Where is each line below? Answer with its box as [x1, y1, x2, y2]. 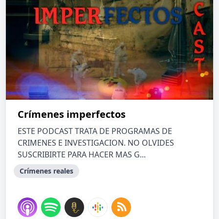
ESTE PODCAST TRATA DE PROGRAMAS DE [18, 126, 172, 136]
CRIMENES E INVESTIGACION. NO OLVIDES [18, 137, 174, 148]
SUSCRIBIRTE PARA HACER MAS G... [18, 149, 146, 160]
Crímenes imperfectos [18, 108, 126, 121]
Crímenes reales [20, 166, 73, 175]
